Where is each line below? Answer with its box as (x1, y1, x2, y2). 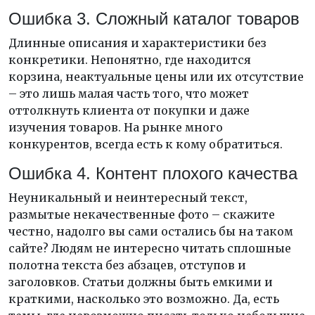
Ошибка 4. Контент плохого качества (8, 163, 297, 183)
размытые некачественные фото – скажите (8, 207, 275, 221)
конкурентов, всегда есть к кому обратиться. (8, 136, 283, 151)
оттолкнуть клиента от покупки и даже (8, 103, 250, 117)
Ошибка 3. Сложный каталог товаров (8, 8, 300, 28)
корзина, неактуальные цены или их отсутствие (8, 69, 304, 84)
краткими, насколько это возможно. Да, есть (8, 291, 279, 306)
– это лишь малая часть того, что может (8, 86, 249, 101)
